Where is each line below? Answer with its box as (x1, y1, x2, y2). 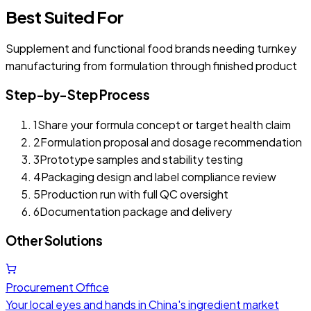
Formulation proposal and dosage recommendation (40, 134, 302, 149)
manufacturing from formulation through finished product (6, 58, 297, 74)
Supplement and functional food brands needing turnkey (6, 41, 296, 56)
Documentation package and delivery (40, 203, 232, 219)
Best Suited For (6, 6, 124, 27)
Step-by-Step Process (6, 87, 150, 103)
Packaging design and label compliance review (41, 169, 276, 184)
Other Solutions (6, 232, 103, 249)
